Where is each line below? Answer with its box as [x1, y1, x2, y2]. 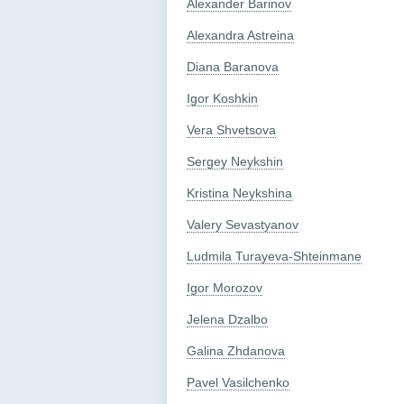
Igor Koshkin [187, 90, 258, 106]
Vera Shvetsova [187, 122, 276, 137]
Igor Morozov [187, 280, 262, 295]
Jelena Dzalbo [187, 311, 268, 326]
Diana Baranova [187, 59, 279, 74]
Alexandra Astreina [187, 27, 294, 42]
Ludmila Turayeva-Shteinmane [187, 248, 362, 263]
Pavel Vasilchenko [187, 374, 289, 390]
